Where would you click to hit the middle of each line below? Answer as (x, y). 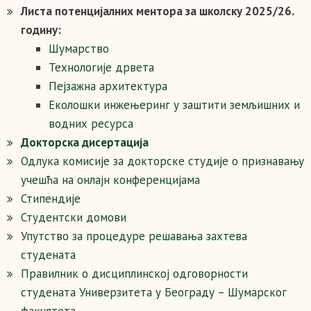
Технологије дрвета (101, 67)
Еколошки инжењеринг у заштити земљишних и (174, 105)
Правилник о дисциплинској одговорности (134, 274)
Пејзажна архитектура (108, 86)
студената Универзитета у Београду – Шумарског (154, 292)
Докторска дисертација (85, 142)
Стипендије (51, 199)
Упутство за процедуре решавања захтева (134, 236)
